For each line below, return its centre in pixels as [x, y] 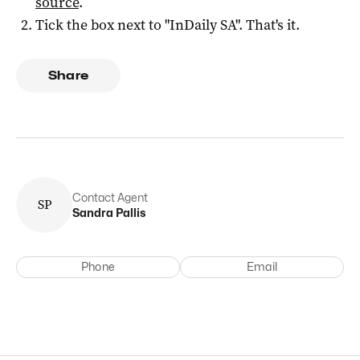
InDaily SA [202, 25]
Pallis [131, 212]
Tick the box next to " [102, 25]
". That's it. [268, 25]
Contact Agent [110, 197]
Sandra [93, 212]
